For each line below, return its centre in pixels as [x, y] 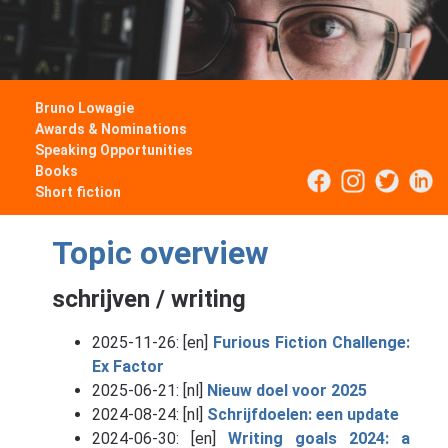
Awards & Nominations [111, 129]
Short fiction [78, 192]
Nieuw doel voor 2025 [286, 390]
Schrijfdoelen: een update [302, 414]
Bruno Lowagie [84, 108]
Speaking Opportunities [114, 150]
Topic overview [160, 253]
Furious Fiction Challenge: [311, 342]
